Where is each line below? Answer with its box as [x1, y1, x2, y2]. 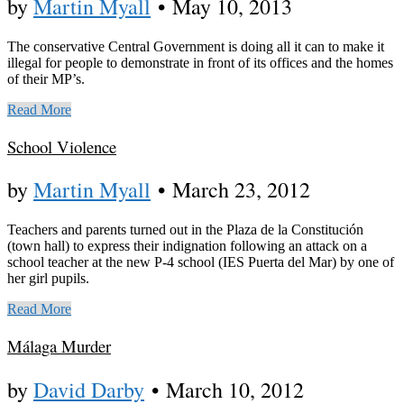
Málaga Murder [7, 335, 111, 358]
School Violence [7, 134, 116, 158]
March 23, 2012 [172, 175, 310, 205]
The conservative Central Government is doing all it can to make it [7, 38, 384, 54]
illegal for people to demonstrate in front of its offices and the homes [7, 54, 393, 70]
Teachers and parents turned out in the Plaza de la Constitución [7, 222, 363, 238]
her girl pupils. [7, 271, 89, 287]
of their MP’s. [7, 70, 85, 87]
